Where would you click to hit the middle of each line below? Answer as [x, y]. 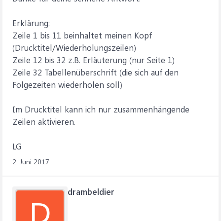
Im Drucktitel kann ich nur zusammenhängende [101, 109]
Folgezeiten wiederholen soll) [67, 84]
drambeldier [91, 191]
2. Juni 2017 [31, 162]
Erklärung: [31, 23]
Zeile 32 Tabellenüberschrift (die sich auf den [95, 72]
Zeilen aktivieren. [44, 121]
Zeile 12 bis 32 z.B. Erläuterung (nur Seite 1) [93, 60]
